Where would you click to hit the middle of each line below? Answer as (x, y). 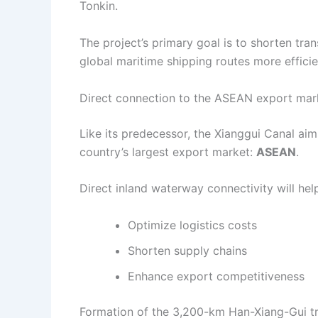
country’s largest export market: (168, 152)
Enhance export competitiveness (216, 276)
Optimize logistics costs (192, 225)
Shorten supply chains (187, 250)
